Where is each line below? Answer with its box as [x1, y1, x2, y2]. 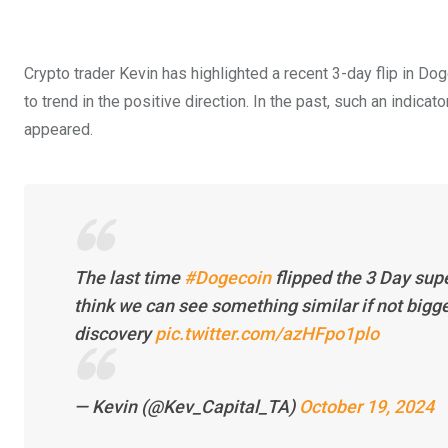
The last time [74, 266, 184, 288]
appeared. [24, 119, 93, 139]
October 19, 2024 [299, 395, 434, 417]
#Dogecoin [184, 266, 271, 288]
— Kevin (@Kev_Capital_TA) [74, 395, 299, 417]
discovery [74, 322, 155, 344]
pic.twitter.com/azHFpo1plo [155, 322, 379, 344]
